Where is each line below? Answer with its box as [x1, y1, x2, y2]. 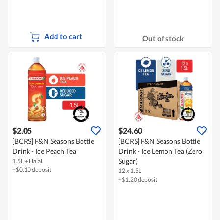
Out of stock [142, 33, 184, 43]
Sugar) [118, 157, 137, 165]
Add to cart [44, 32, 82, 41]
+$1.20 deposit [118, 176, 157, 184]
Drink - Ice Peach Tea [12, 147, 76, 156]
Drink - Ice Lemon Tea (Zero [118, 147, 202, 156]
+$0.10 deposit [12, 166, 51, 174]
